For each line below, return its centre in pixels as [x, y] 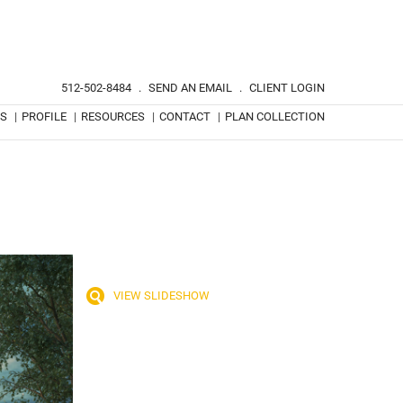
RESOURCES [113, 116]
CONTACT [185, 116]
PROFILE [44, 116]
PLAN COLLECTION [275, 116]
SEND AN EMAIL [190, 88]
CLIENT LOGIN [287, 88]
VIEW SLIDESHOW [162, 296]
